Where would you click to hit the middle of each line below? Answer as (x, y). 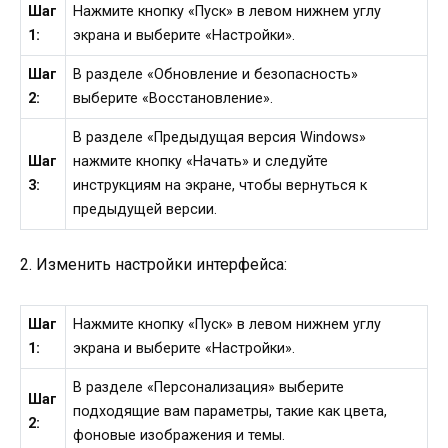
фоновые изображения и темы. (179, 436)
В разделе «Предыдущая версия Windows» (220, 137)
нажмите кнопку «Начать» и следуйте (201, 161)
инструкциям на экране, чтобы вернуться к (220, 185)
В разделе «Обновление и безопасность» (216, 74)
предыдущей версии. (145, 209)
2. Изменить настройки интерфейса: (153, 265)
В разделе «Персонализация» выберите (209, 388)
